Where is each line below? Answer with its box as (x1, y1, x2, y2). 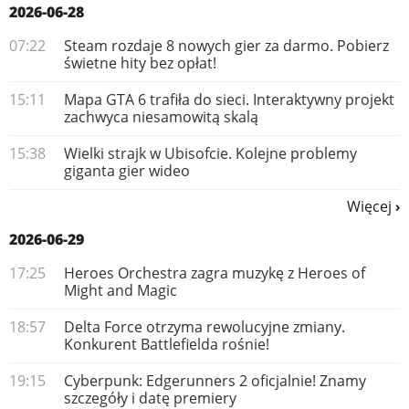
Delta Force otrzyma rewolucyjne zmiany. (64, 317, 345, 337)
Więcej (347, 196, 392, 216)
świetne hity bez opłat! (64, 53, 216, 73)
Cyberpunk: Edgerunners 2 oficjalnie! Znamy (64, 371, 366, 391)
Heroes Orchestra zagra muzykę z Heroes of (64, 263, 365, 283)
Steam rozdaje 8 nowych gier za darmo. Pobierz (64, 36, 389, 56)
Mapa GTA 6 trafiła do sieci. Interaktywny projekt (64, 89, 394, 110)
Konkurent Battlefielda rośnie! (64, 334, 269, 354)
